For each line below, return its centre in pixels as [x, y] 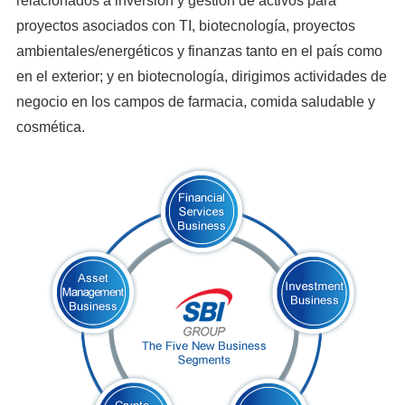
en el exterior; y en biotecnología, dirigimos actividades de [201, 76]
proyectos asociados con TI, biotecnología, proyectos [185, 26]
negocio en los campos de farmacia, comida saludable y [195, 102]
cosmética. [50, 127]
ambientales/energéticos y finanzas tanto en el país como [199, 51]
